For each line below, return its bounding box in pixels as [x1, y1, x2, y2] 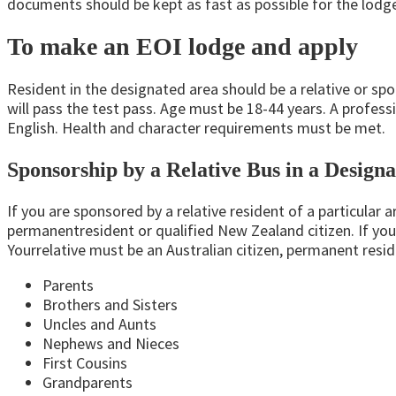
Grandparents [42, 372, 133, 393]
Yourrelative [7, 240, 86, 261]
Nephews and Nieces [42, 333, 179, 354]
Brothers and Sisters [42, 294, 178, 316]
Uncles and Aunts [42, 314, 156, 335]
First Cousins [42, 353, 127, 374]
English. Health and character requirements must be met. [7, 118, 385, 139]
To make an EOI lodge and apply [7, 32, 358, 60]
